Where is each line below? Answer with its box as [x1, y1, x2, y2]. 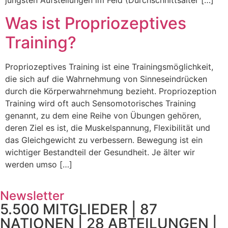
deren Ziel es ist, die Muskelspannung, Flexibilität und [5, 122, 210, 133]
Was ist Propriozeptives [5, 13, 186, 33]
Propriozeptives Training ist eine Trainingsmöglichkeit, [5, 61, 213, 72]
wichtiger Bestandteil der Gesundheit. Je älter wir [5, 147, 195, 157]
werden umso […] [5, 159, 72, 169]
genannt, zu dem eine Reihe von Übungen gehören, [5, 110, 201, 121]
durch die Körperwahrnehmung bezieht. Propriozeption [5, 85, 216, 96]
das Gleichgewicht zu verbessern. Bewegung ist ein [5, 134, 203, 145]
